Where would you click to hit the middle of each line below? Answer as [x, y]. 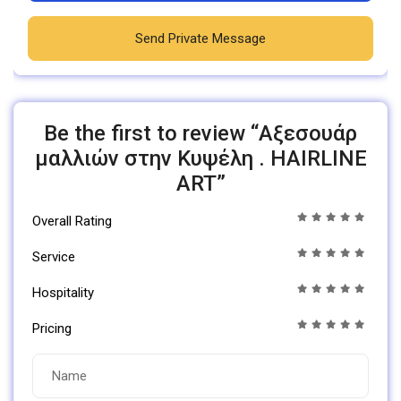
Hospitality [63, 293]
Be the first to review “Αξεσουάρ [200, 134]
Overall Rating [72, 222]
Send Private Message [200, 39]
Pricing [52, 329]
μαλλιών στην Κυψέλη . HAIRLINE [200, 159]
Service [54, 257]
